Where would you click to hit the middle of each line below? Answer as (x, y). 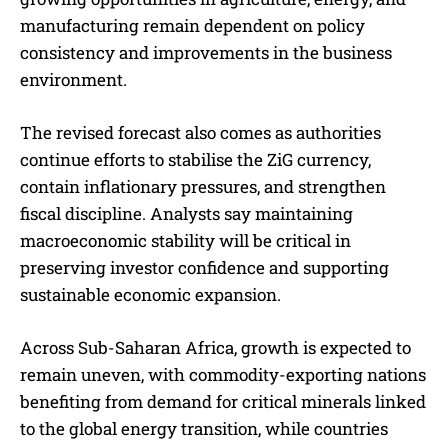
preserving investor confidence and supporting (204, 268)
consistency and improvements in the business (206, 53)
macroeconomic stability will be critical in (185, 241)
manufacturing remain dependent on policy (192, 26)
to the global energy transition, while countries (204, 429)
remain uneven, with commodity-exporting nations (223, 375)
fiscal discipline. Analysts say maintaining (186, 214)
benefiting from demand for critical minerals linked (223, 402)
